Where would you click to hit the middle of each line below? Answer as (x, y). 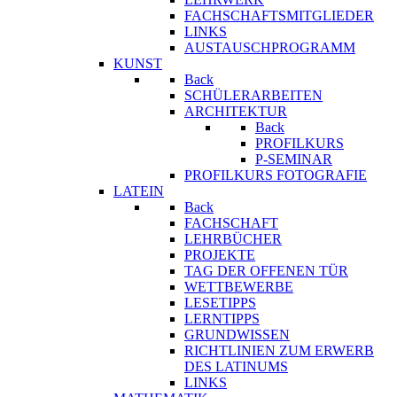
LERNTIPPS (222, 319)
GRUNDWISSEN (237, 335)
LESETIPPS (220, 303)
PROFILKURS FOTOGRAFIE (276, 175)
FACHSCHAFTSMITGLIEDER (279, 16)
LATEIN (139, 191)
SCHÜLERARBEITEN (253, 95)
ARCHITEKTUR (236, 111)
